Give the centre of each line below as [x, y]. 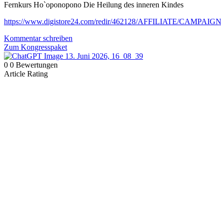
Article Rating [26, 74]
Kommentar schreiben [38, 38]
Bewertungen [37, 65]
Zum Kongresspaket [36, 47]
